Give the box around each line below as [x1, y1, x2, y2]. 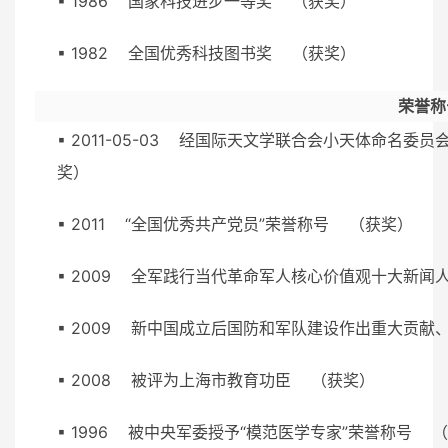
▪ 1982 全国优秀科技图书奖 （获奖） [57, 42, 376, 63]
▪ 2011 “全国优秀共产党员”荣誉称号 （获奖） [57, 213, 433, 234]
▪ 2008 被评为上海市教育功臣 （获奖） [57, 369, 395, 390]
